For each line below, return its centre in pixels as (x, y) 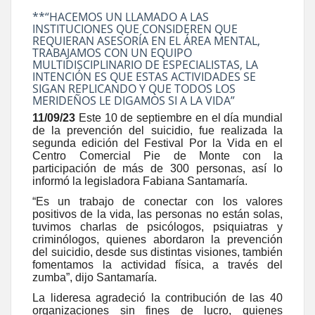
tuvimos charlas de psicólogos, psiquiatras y (157, 226)
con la (262, 156)
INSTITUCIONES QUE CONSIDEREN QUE (135, 28)
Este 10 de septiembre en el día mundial (180, 118)
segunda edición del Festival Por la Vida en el (157, 143)
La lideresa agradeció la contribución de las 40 (157, 297)
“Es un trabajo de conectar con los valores (157, 201)
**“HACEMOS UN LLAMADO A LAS (121, 17)
